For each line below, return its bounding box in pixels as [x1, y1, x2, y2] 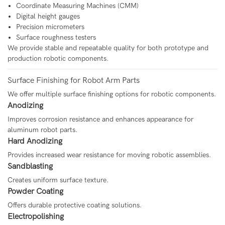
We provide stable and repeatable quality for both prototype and [8, 44, 208, 53]
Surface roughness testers [16, 33, 96, 42]
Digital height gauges [16, 12, 80, 21]
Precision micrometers [16, 23, 84, 32]
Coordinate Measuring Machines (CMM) [16, 2, 139, 11]
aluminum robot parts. [8, 126, 77, 135]
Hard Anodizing [8, 137, 62, 146]
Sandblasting [8, 162, 53, 171]
